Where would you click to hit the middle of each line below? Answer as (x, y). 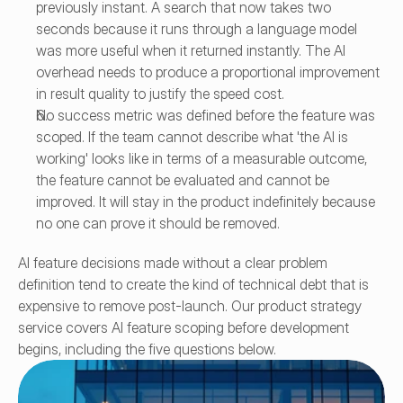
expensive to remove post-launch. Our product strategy (190, 306)
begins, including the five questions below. (147, 349)
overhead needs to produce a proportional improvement (208, 72)
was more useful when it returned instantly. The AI (191, 50)
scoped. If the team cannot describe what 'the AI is (192, 137)
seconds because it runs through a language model (197, 29)
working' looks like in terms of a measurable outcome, (201, 158)
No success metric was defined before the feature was (206, 115)
